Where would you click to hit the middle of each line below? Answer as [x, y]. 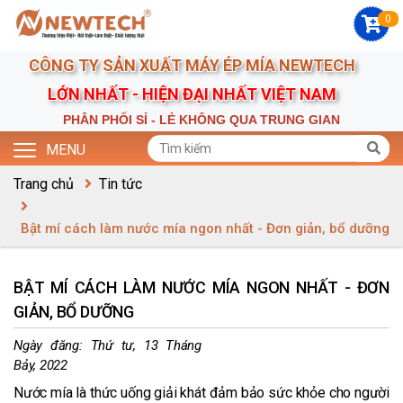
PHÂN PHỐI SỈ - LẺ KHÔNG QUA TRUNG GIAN [201, 120]
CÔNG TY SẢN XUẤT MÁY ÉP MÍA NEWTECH [201, 65]
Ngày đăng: [52, 346]
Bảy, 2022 [41, 366]
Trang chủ [44, 184]
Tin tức [121, 184]
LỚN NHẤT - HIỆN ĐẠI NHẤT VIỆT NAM [201, 94]
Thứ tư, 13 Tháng [146, 346]
